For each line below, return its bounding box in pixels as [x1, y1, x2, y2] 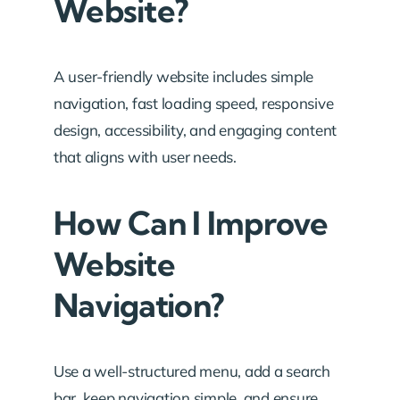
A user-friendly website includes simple [54, 67, 314, 86]
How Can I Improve [54, 203, 329, 243]
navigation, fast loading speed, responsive [54, 94, 334, 112]
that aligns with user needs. [54, 147, 237, 166]
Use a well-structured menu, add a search [54, 362, 330, 380]
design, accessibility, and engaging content [54, 121, 337, 139]
